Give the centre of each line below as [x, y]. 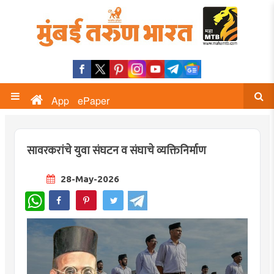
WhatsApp [64, 196]
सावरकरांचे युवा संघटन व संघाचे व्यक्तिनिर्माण [116, 151]
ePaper [94, 101]
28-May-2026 [88, 179]
